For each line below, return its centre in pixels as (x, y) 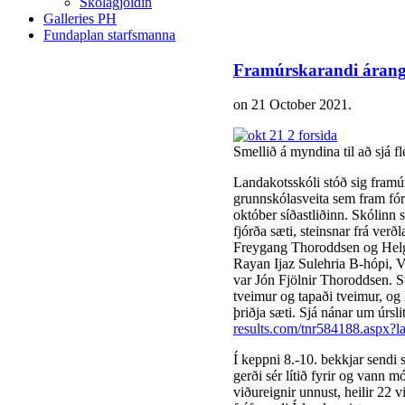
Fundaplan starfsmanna (109, 35)
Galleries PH (80, 19)
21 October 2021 (300, 105)
